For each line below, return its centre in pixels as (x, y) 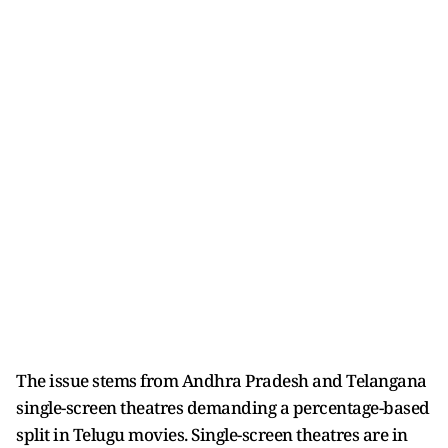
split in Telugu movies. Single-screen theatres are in (212, 434)
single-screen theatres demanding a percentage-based (223, 407)
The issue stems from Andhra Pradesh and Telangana (221, 380)
